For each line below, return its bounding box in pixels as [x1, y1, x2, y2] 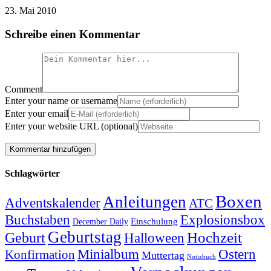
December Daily [73, 217, 128, 227]
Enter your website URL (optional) [5, 120, 138, 131]
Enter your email [5, 108, 68, 119]
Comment [5, 83, 42, 94]
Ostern [218, 247, 256, 263]
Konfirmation [5, 248, 75, 262]
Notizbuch [187, 253, 216, 261]
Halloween [124, 230, 184, 246]
